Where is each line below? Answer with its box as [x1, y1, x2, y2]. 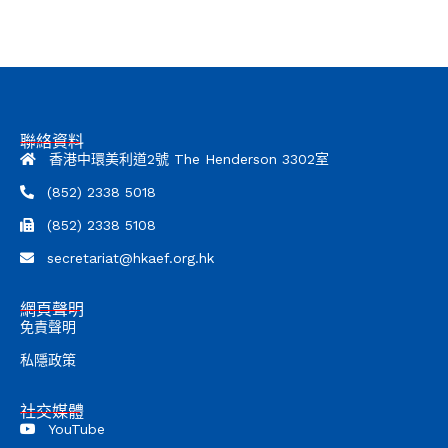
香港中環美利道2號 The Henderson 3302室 [44, 151, 329, 168]
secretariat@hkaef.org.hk [42, 250, 214, 267]
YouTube [44, 421, 105, 438]
